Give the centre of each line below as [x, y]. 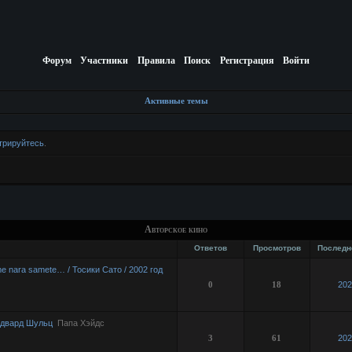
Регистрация [247, 60]
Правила [156, 60]
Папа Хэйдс [81, 323]
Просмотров [277, 247]
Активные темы [176, 100]
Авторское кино [176, 229]
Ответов [210, 247]
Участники [104, 60]
